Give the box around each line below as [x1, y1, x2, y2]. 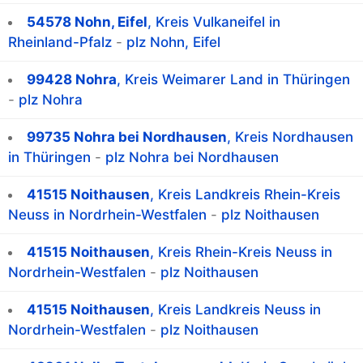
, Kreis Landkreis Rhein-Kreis [150, 186, 340, 203]
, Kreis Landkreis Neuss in [150, 301, 321, 318]
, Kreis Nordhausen [227, 129, 353, 146]
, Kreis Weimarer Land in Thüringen [117, 71, 350, 88]
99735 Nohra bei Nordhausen [27, 129, 227, 146]
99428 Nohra [27, 71, 117, 88]
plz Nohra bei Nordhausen [105, 149, 279, 166]
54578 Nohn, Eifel [27, 14, 147, 31]
